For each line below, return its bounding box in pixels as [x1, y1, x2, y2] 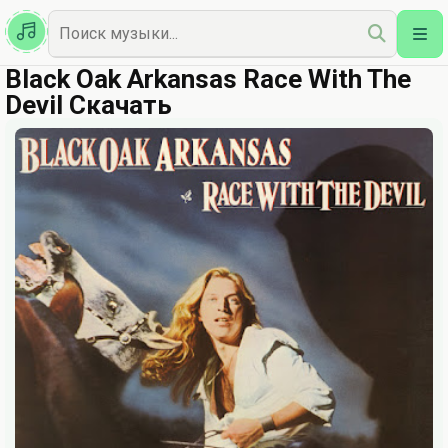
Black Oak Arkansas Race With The [5, 64, 411, 94]
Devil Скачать [5, 90, 172, 120]
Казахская [20, 4, 96, 23]
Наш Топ [20, 35, 90, 56]
